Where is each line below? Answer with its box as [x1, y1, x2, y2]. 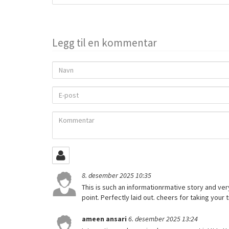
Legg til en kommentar [52, 35, 157, 50]
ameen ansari [82, 214, 128, 223]
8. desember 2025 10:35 [82, 170, 151, 180]
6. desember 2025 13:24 [128, 214, 198, 223]
